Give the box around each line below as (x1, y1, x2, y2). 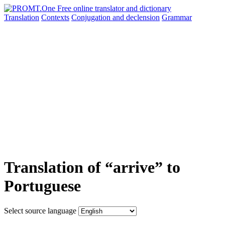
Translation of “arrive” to (4, 158, 180, 177)
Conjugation (71, 13, 113, 22)
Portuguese (4, 177, 81, 195)
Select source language (4, 206, 76, 215)
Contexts (41, 13, 69, 22)
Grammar (162, 13, 192, 22)
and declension (113, 13, 160, 22)
